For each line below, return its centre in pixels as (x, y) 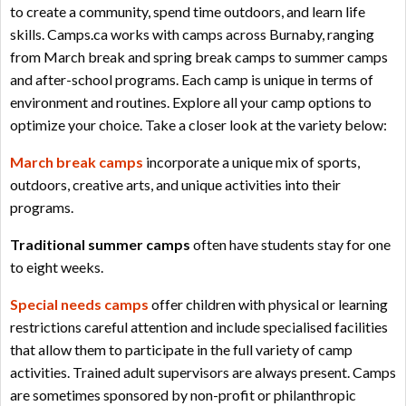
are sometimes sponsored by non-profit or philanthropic (183, 395)
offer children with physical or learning (268, 304)
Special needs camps (79, 304)
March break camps (77, 162)
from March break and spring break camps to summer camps (199, 57)
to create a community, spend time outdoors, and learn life (188, 12)
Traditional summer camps (100, 245)
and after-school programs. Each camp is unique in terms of (192, 80)
